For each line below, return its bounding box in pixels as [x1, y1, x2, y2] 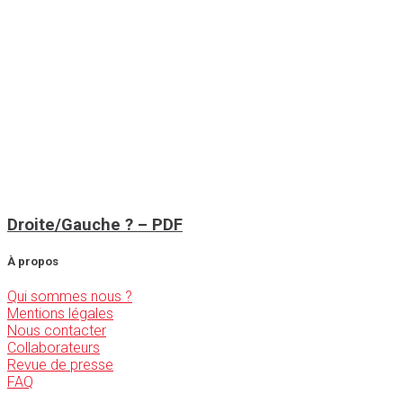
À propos [7, 255, 58, 269]
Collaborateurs [7, 339, 100, 357]
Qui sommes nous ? [7, 288, 132, 306]
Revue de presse [7, 356, 113, 374]
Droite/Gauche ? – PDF [7, 215, 183, 236]
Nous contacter [7, 322, 106, 340]
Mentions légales [7, 305, 113, 323]
